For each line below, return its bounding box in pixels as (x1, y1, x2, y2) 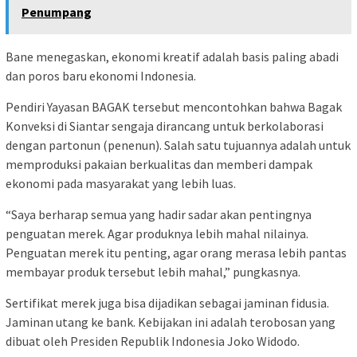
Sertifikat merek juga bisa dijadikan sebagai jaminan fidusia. (6, 294, 329, 311)
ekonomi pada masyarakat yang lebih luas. (6, 175, 236, 191)
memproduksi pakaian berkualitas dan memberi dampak (6, 155, 312, 172)
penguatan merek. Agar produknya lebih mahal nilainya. (6, 225, 308, 241)
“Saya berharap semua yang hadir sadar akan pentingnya (6, 206, 312, 222)
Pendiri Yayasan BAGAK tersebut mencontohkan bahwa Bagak (6, 98, 342, 115)
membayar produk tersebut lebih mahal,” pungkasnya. (6, 263, 300, 280)
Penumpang (22, 3, 92, 20)
